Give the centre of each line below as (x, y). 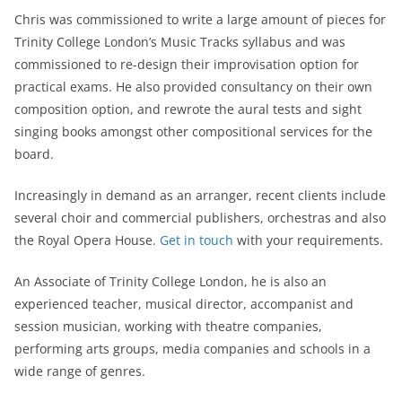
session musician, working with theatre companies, (168, 326)
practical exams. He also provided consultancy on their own (193, 86)
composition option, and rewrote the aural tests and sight (188, 109)
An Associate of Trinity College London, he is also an (170, 281)
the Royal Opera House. (87, 240)
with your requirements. (310, 240)
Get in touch (197, 240)
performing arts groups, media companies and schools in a (192, 348)
